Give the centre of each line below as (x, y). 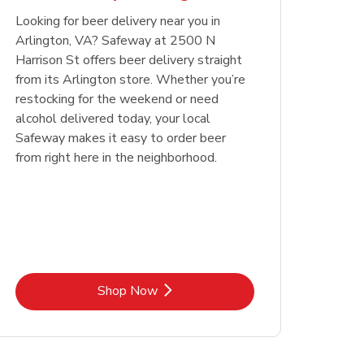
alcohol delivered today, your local (113, 119)
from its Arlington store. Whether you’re (130, 80)
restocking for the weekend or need (117, 100)
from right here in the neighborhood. (116, 158)
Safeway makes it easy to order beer (120, 139)
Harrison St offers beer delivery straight (128, 61)
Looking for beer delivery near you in (117, 22)
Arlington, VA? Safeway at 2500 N (115, 41)
